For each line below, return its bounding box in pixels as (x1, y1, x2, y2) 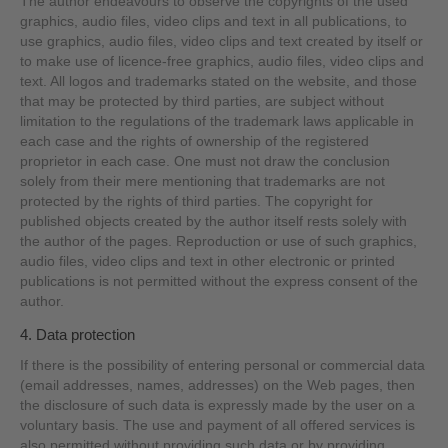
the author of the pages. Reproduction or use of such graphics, (20, 233, 418, 249)
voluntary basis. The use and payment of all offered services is (20, 418, 416, 434)
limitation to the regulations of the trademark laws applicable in (20, 113, 415, 129)
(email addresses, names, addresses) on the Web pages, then (20, 378, 416, 394)
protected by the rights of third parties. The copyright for (20, 193, 374, 209)
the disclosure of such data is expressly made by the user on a (20, 398, 416, 414)
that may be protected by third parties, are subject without (20, 93, 385, 109)
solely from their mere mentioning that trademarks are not (20, 173, 386, 189)
